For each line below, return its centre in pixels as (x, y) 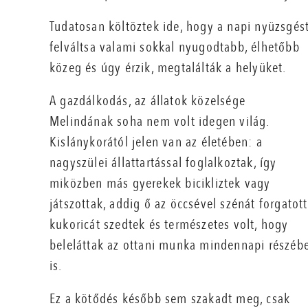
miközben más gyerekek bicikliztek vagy (160, 184)
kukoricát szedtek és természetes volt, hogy (169, 225)
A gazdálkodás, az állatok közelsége (147, 101)
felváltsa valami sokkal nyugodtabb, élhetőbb (175, 47)
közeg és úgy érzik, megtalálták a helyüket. (168, 68)
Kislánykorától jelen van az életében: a (156, 142)
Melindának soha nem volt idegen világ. (159, 122)
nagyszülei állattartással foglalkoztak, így (163, 163)
